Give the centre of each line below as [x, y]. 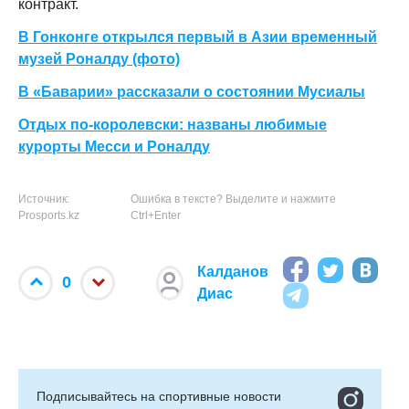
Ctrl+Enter [155, 215]
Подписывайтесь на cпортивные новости [159, 396]
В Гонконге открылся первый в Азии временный [198, 37]
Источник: [44, 199]
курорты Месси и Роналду [114, 147]
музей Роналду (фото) [99, 59]
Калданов [232, 271]
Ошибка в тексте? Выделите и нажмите [233, 199]
